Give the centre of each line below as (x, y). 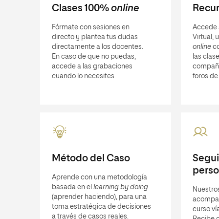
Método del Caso (91, 158)
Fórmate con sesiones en (91, 27)
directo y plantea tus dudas (95, 37)
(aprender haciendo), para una (99, 197)
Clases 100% (81, 8)
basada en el (73, 187)
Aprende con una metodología (99, 177)
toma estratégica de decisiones (101, 207)
